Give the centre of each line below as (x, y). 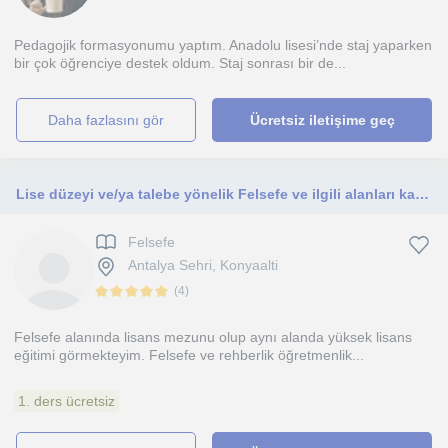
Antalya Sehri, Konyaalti (203, 265)
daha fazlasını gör (111, 120)
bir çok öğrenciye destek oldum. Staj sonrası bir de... (180, 63)
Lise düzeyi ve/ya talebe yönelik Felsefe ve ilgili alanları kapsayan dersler (422, 194)
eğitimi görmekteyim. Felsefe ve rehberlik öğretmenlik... (189, 355)
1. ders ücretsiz (66, 401)
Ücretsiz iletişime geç (322, 120)
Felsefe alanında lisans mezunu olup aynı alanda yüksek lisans (213, 337)
